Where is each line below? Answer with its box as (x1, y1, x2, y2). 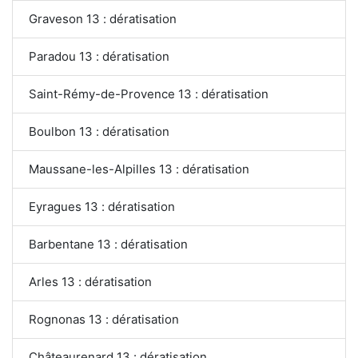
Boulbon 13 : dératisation (29, 123, 169, 139)
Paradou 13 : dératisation (29, 48, 169, 64)
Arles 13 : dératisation (29, 273, 152, 289)
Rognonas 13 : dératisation (29, 311, 179, 327)
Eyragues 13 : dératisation (29, 198, 175, 214)
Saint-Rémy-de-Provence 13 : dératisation (29, 86, 268, 101)
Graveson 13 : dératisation (29, 10, 177, 26)
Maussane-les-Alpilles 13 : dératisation (29, 161, 249, 177)
